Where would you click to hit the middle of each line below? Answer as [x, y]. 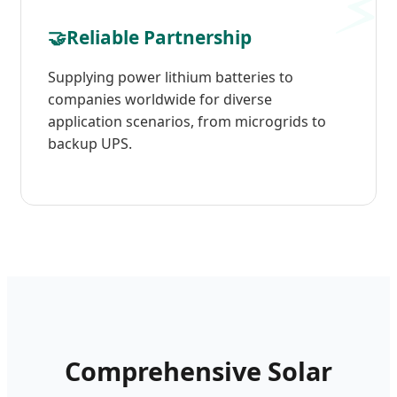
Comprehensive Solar [198, 370]
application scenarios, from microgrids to [187, 121]
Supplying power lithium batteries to [171, 77]
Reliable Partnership [159, 37]
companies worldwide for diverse [160, 99]
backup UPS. [90, 143]
